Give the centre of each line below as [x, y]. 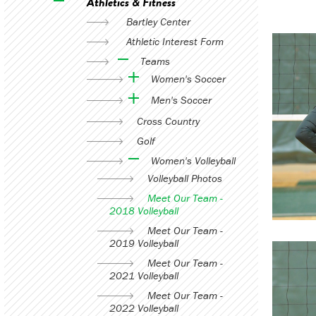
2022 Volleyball [144, 308]
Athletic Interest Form [175, 41]
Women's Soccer [188, 79]
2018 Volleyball [144, 211]
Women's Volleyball [193, 160]
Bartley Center [158, 22]
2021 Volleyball [144, 275]
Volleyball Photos [184, 178]
